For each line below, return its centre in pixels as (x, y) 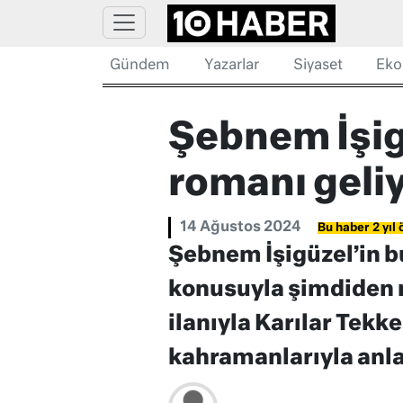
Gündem (140, 66)
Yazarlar (231, 66)
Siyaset (318, 66)
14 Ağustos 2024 (240, 228)
